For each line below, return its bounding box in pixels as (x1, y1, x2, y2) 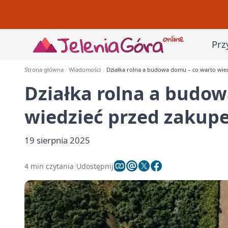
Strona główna (24, 66, 64, 73)
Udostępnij (76, 161, 113, 171)
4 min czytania (24, 161, 74, 171)
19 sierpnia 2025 (24, 134, 90, 146)
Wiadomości (69, 66, 101, 73)
